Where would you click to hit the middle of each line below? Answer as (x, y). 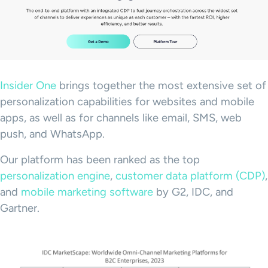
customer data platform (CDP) (190, 176)
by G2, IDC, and (193, 192)
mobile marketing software (87, 192)
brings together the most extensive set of (161, 85)
